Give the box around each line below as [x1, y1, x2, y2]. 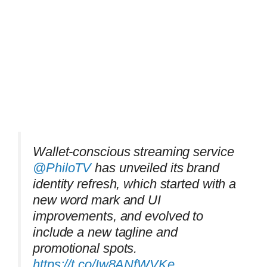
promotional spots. [33, 240, 138, 256]
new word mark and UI [33, 192, 161, 207]
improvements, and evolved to [33, 208, 204, 223]
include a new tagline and [33, 224, 178, 240]
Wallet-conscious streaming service [33, 144, 234, 159]
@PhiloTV [33, 160, 92, 175]
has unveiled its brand [91, 160, 219, 175]
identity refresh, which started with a [33, 176, 237, 191]
